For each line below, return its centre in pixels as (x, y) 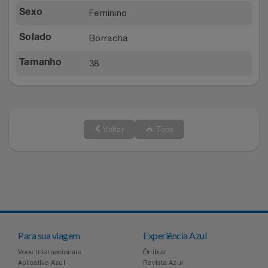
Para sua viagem (49, 235)
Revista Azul (163, 262)
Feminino (108, 13)
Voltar (112, 129)
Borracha (109, 38)
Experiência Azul (175, 235)
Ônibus (155, 252)
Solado (36, 38)
